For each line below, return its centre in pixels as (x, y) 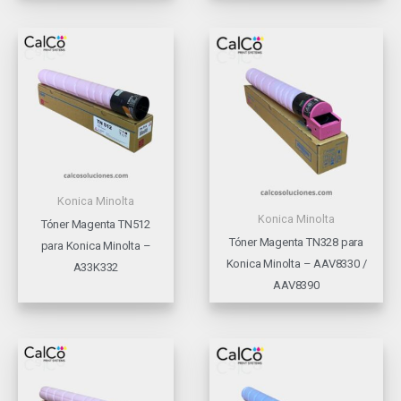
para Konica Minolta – (96, 246)
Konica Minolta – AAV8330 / (296, 264)
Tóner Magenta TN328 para (296, 243)
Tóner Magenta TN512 (96, 225)
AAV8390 (296, 286)
